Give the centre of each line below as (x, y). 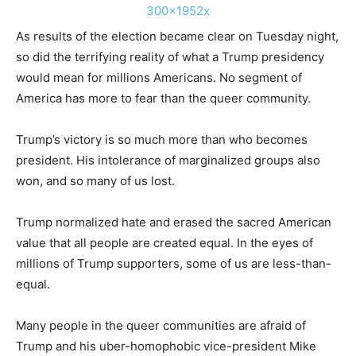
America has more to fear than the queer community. (163, 99)
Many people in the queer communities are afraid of (161, 326)
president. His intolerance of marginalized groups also (168, 161)
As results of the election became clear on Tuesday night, (177, 37)
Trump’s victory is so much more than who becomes (162, 140)
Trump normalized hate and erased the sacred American (174, 222)
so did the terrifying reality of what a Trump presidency (170, 57)
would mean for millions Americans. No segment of (159, 78)
